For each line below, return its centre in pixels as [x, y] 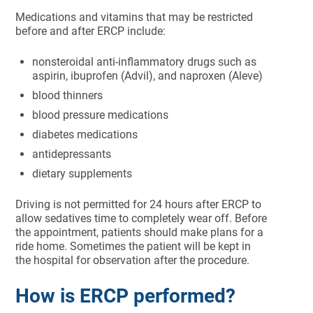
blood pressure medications [101, 115]
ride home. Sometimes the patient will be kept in [133, 246]
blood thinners [68, 95]
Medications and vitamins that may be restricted [134, 17]
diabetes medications [85, 134]
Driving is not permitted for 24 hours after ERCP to [139, 204]
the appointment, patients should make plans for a [140, 232]
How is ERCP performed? [126, 296]
